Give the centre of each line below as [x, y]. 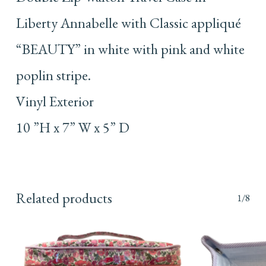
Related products [64, 198]
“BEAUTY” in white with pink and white [130, 49]
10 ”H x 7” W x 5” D [72, 127]
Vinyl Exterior [55, 101]
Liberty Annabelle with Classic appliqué [128, 23]
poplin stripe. [53, 75]
